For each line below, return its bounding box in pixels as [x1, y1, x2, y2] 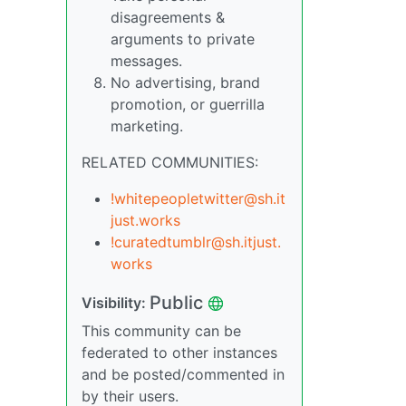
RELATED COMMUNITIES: [82, 153, 258, 171]
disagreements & [111, 8, 225, 26]
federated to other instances [82, 343, 277, 362]
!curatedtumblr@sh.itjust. [111, 233, 281, 251]
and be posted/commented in [82, 365, 285, 383]
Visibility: [82, 294, 150, 312]
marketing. [111, 117, 183, 135]
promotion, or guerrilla [111, 95, 265, 113]
